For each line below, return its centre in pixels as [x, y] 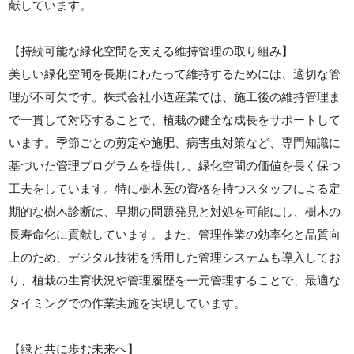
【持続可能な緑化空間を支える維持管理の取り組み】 [151, 51]
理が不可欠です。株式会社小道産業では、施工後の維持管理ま [175, 97]
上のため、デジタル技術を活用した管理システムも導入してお [175, 258]
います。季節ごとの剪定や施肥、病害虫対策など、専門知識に [175, 143]
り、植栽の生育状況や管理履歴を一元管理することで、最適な [175, 281]
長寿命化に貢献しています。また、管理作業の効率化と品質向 [175, 235]
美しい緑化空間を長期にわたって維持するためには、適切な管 [175, 74]
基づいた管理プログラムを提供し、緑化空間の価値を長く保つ [175, 166]
